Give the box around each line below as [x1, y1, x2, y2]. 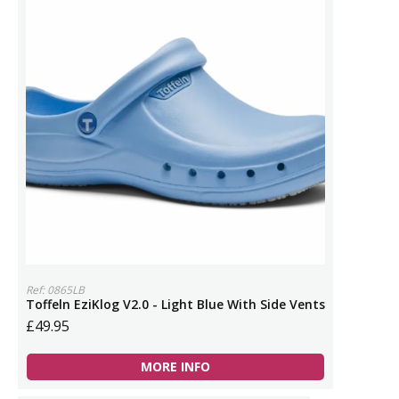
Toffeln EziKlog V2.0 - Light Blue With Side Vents [26, 296, 325, 313]
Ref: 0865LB [26, 282, 85, 297]
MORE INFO [141, 358, 210, 375]
